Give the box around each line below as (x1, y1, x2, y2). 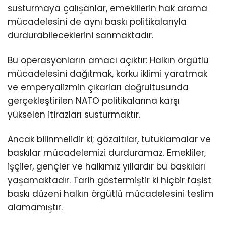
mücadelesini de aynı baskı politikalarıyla (8, 15, 187, 28)
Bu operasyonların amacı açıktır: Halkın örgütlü (8, 53, 209, 66)
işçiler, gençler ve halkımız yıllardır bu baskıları (8, 160, 205, 173)
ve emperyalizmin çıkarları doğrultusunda (8, 81, 189, 93)
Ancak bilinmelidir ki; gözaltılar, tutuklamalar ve (8, 133, 211, 145)
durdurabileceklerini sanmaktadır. (8, 29, 153, 41)
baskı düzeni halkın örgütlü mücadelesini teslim (8, 187, 214, 200)
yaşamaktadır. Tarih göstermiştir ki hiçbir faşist (8, 174, 211, 186)
